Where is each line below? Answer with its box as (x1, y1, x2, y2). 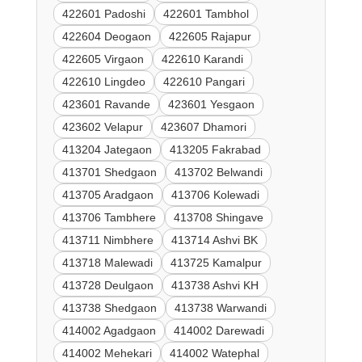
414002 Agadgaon (61, 324, 156, 338)
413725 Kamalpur (170, 256, 262, 270)
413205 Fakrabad (169, 143, 261, 157)
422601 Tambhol (162, 7, 249, 21)
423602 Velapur (61, 120, 143, 134)
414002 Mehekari (61, 347, 152, 360)
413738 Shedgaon (61, 301, 157, 315)
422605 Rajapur (168, 30, 251, 44)
